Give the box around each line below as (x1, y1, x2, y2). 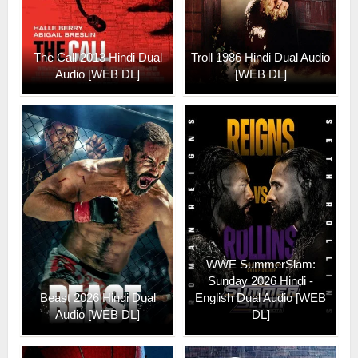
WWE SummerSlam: (205, 257, 316, 271)
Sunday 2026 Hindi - (208, 273, 313, 288)
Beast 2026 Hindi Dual (39, 290, 156, 304)
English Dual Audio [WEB (195, 290, 326, 304)
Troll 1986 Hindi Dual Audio (191, 50, 330, 64)
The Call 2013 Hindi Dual (33, 50, 162, 64)
